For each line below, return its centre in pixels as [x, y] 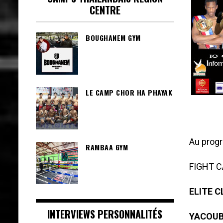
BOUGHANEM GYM [113, 37]
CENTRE [105, 10]
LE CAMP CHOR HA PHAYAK [129, 92]
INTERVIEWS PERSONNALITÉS [105, 214]
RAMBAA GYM [107, 147]
